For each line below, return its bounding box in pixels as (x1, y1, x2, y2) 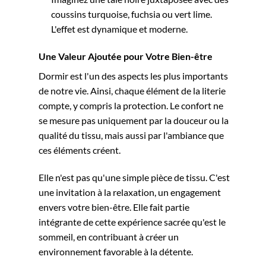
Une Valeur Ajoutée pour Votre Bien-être (39, 50, 213, 62)
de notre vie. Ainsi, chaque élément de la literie (39, 85, 226, 97)
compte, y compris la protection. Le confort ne (39, 100, 223, 112)
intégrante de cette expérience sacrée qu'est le (39, 216, 226, 227)
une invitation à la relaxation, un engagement (39, 186, 221, 198)
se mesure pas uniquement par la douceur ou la (39, 115, 229, 126)
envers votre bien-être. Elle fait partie (39, 201, 189, 213)
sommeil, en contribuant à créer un (39, 230, 179, 242)
